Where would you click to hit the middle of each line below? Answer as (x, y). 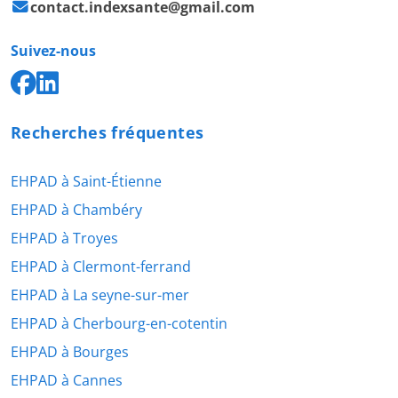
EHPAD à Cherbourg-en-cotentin (119, 324)
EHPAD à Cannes (67, 381)
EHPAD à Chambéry (76, 210)
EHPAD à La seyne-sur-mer (100, 295)
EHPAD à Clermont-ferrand (101, 267)
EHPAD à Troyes (64, 239)
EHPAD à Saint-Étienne (86, 182)
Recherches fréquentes (107, 133)
